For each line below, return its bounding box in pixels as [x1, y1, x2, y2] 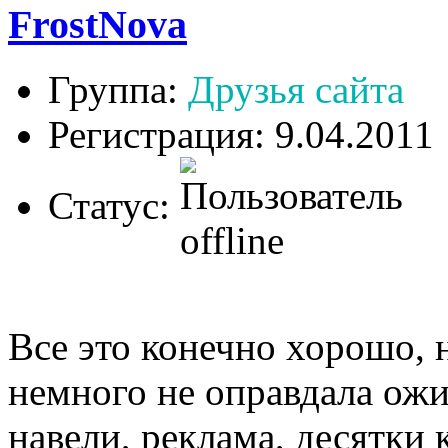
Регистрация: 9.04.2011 [48, 112, 434, 156]
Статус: [48, 183, 180, 227]
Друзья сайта [188, 67, 404, 111]
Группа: [48, 67, 188, 111]
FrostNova [8, 2, 187, 48]
